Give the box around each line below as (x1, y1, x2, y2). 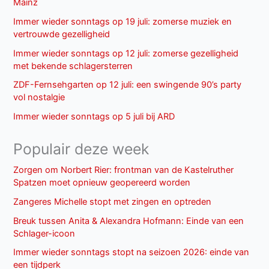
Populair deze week (13, 139, 150, 158)
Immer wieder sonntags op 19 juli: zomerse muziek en (13, 16, 232, 27)
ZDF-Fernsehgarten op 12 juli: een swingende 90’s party (13, 79, 242, 91)
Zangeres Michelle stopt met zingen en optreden (13, 196, 212, 207)
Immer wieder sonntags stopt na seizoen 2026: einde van (13, 247, 250, 258)
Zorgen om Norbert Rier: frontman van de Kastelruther (13, 164, 234, 175)
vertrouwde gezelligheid (13, 28, 110, 40)
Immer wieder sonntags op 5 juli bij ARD (13, 111, 175, 122)
